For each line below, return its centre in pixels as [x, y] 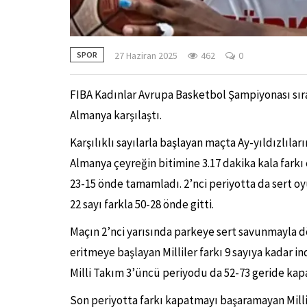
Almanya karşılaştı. [116, 115]
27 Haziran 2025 [146, 55]
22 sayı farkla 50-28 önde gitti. [142, 204]
